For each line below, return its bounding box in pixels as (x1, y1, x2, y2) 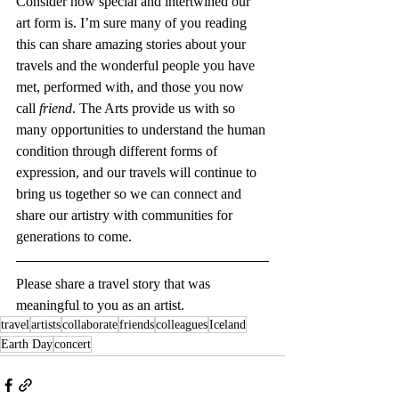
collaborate (62, 317, 118, 331)
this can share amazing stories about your (16, 36, 249, 52)
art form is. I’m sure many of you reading (16, 14, 250, 30)
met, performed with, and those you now (16, 78, 248, 94)
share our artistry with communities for (16, 207, 236, 223)
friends (119, 317, 154, 331)
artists (31, 317, 61, 331)
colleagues (156, 317, 208, 331)
